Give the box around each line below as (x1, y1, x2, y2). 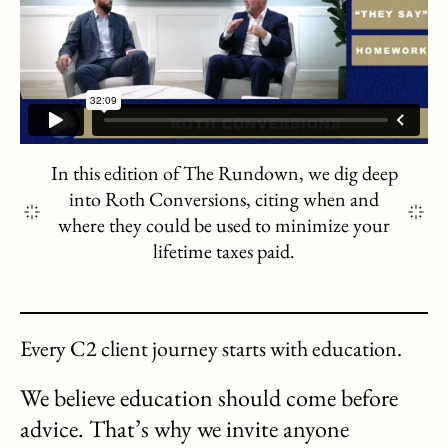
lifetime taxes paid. (153, 237, 295, 264)
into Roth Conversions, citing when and (69, 185, 379, 212)
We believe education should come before (20, 381, 398, 413)
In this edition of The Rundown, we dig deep (50, 159, 398, 186)
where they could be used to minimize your (58, 211, 390, 238)
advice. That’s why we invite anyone (20, 412, 349, 444)
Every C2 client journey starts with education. (20, 333, 402, 363)
